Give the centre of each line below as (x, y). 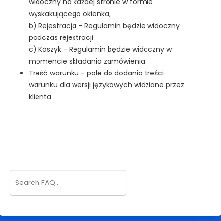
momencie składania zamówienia (87, 61)
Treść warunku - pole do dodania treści (96, 73)
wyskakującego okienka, (70, 14)
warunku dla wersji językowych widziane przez (106, 85)
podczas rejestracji (61, 37)
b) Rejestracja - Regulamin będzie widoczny (104, 26)
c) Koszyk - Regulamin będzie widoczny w (100, 49)
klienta (40, 97)
